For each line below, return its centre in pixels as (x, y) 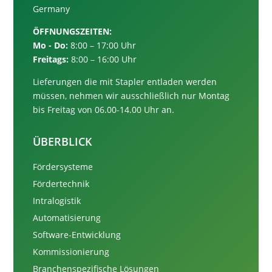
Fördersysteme (63, 166)
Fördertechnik (61, 183)
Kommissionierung (71, 251)
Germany (52, 8)
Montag (214, 95)
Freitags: (51, 59)
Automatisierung (67, 217)
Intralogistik (57, 200)
